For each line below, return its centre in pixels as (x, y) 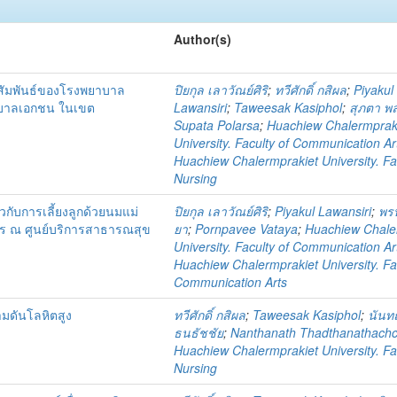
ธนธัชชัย (199, 332)
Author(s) (203, 39)
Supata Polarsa (217, 125)
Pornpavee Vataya (247, 229)
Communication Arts (231, 282)
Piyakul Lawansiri (323, 211)
